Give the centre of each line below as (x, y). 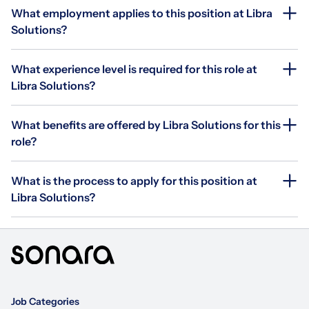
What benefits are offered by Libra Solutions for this (146, 124)
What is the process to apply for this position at (134, 180)
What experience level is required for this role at (134, 69)
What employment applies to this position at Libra (142, 13)
